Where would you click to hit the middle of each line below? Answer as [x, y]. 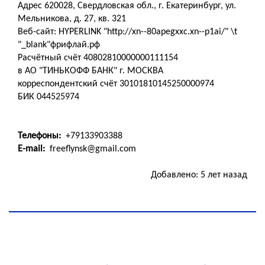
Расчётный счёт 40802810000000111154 [98, 58]
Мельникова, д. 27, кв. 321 [72, 19]
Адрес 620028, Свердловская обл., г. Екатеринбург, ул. [127, 6]
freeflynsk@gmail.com [92, 149]
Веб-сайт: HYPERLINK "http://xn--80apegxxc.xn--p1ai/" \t [127, 32]
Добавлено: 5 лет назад [199, 175]
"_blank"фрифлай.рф [59, 45]
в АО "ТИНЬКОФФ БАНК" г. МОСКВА [91, 71]
